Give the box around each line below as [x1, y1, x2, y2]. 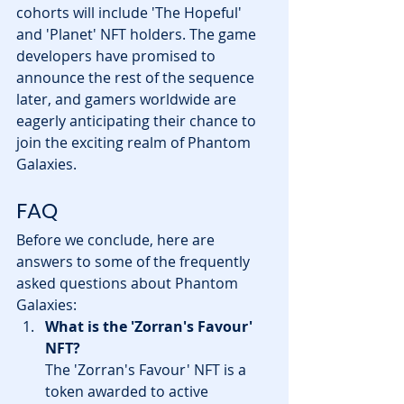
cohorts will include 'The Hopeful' [16, 2, 245, 23]
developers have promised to [16, 45, 219, 66]
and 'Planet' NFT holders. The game [16, 23, 260, 44]
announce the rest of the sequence [16, 67, 258, 87]
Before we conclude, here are [16, 229, 218, 250]
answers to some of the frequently [16, 251, 253, 271]
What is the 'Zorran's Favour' [45, 316, 256, 336]
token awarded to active [45, 381, 212, 401]
